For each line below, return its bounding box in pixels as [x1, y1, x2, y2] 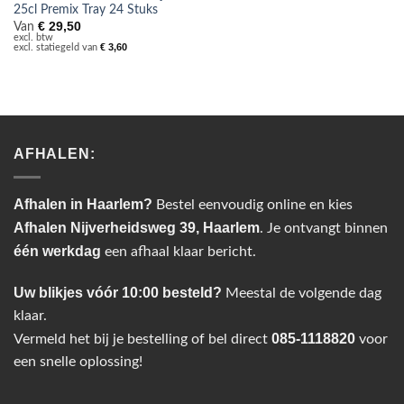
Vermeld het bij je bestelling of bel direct [14, 332, 271, 347]
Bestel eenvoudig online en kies [152, 197, 353, 212]
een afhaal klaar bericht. [101, 243, 256, 259]
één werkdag [14, 243, 101, 259]
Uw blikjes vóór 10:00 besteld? [14, 285, 222, 301]
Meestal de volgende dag [222, 286, 381, 301]
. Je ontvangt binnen [260, 220, 388, 235]
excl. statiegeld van [13, 42, 100, 53]
